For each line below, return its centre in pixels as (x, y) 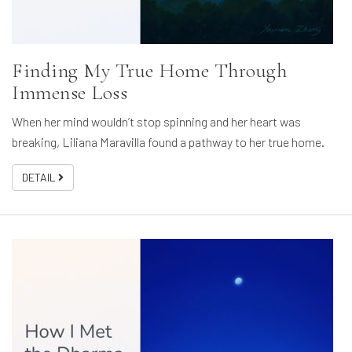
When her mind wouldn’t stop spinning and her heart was (156, 122)
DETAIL (40, 178)
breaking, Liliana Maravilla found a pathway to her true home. (168, 142)
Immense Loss (70, 93)
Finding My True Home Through (149, 71)
